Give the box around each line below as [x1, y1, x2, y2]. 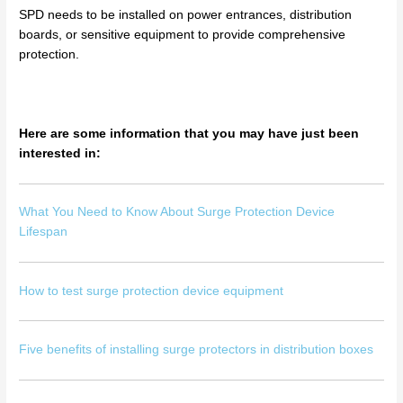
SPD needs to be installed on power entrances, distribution [19, 8, 353, 22]
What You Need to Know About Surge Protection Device [19, 205, 336, 219]
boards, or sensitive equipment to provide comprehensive [19, 28, 346, 42]
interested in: [19, 146, 102, 160]
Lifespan [19, 225, 68, 239]
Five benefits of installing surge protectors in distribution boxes [19, 342, 374, 356]
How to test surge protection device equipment [19, 283, 284, 298]
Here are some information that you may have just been [19, 126, 360, 140]
